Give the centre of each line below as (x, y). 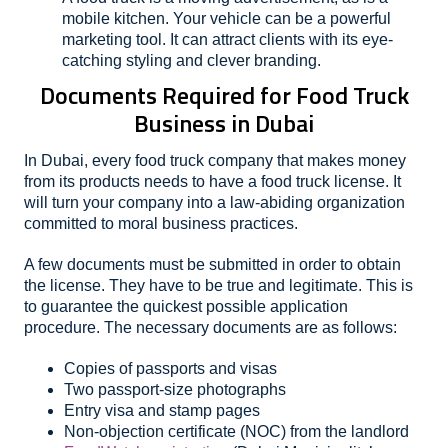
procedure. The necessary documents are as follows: (210, 327)
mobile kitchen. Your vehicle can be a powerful (226, 18)
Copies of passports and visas (170, 368)
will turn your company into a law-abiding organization (214, 202)
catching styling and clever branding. (191, 60)
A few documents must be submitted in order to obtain (212, 264)
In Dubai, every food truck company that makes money (215, 160)
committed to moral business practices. (161, 223)
